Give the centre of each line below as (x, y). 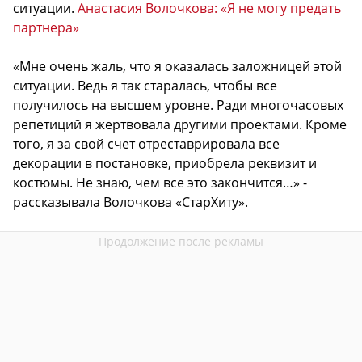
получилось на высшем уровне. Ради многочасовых (178, 105)
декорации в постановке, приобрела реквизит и (165, 163)
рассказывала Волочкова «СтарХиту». (130, 202)
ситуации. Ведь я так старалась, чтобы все (145, 85)
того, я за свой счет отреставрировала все (146, 143)
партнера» (46, 27)
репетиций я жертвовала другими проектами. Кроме (180, 124)
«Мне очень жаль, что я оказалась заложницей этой (177, 66)
